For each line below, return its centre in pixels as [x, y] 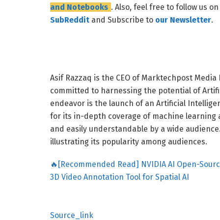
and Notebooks [79, 7]
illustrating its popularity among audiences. [129, 142]
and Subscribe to [122, 20]
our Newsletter [183, 20]
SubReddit [70, 20]
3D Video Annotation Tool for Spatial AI [120, 177]
